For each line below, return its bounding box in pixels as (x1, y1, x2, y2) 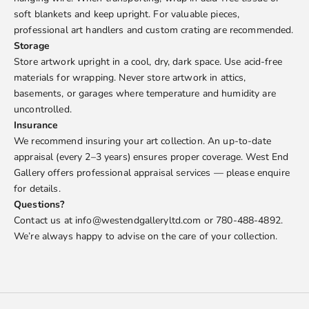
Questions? (14, 198, 65, 212)
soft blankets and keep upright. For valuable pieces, (14, 8, 240, 21)
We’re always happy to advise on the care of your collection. (14, 230, 278, 243)
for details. (14, 182, 61, 196)
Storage (14, 39, 50, 53)
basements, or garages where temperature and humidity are (14, 87, 276, 101)
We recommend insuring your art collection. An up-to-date (14, 134, 271, 148)
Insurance (14, 119, 59, 132)
